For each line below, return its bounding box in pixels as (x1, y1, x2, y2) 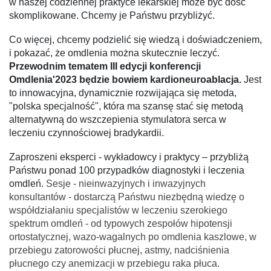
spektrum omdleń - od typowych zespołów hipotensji (9, 218, 232, 229)
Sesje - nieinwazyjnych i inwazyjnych (46, 178, 206, 189)
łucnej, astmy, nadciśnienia (114, 245, 229, 255)
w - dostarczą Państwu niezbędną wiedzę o (59, 192, 244, 202)
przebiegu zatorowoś (9, 245, 99, 255)
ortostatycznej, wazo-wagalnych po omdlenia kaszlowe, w (9, 232, 256, 242)
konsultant (9, 192, 53, 202)
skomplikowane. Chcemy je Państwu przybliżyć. (9, 10, 215, 21)
